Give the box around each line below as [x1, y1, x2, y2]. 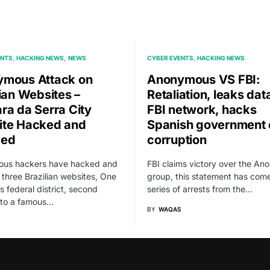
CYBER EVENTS [147, 54, 193, 61]
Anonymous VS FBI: [147, 72, 260, 87]
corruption [147, 133, 207, 147]
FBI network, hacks [147, 102, 257, 117]
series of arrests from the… [147, 184, 253, 194]
